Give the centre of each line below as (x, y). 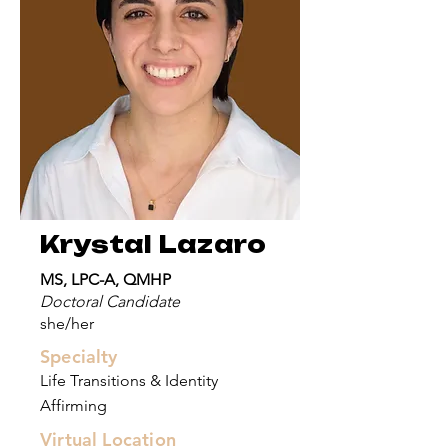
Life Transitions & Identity (129, 380)
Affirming (73, 405)
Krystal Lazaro (153, 244)
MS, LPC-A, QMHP (107, 279)
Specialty (79, 356)
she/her (67, 323)
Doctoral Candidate (110, 301)
